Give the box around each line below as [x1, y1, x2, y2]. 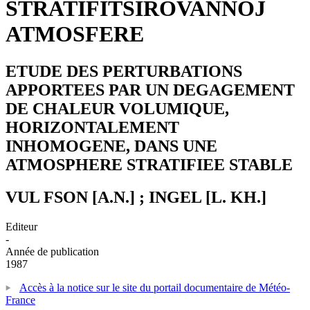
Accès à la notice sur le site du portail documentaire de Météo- [19, 281, 290, 293]
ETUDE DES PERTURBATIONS [6, 62, 242, 80]
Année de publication [6, 245, 99, 257]
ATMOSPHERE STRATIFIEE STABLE [6, 155, 293, 174]
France [6, 293, 35, 306]
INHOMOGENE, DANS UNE [6, 136, 217, 155]
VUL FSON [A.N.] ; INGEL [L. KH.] [6, 188, 266, 206]
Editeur [6, 220, 37, 232]
